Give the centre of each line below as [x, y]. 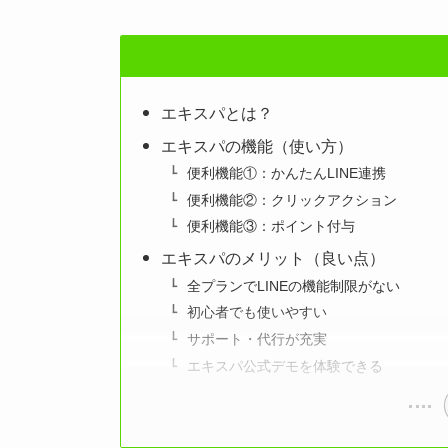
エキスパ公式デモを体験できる [284, 365]
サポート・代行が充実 [256, 339]
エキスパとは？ [217, 113]
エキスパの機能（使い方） [257, 146]
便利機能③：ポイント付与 [270, 226]
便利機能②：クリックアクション [291, 199]
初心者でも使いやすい [256, 312]
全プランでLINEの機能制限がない [293, 285]
